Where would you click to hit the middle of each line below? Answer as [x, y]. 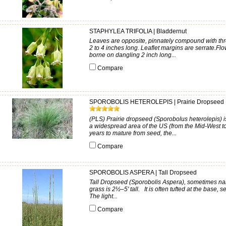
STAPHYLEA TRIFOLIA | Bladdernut [138, 31]
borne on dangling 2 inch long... [133, 55]
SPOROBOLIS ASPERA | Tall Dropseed [143, 173]
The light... [103, 196]
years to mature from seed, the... [133, 133]
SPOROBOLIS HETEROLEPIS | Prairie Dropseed [157, 102]
